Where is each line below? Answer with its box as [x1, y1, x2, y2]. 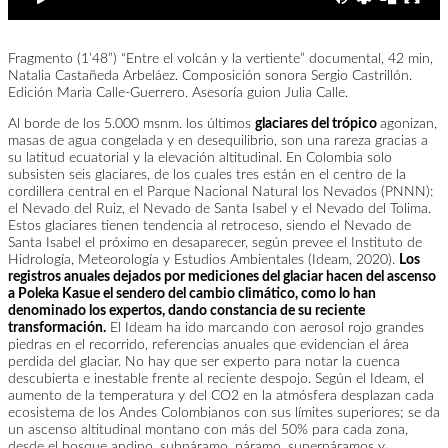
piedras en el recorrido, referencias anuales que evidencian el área [8, 338, 409, 353]
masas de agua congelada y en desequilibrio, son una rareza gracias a [8, 134, 428, 149]
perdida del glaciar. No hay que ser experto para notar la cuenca [8, 355, 400, 370]
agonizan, [380, 117, 437, 132]
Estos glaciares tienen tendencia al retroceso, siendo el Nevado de [8, 219, 411, 234]
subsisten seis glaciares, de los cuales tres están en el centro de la [8, 168, 406, 183]
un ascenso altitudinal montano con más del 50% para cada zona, [8, 423, 408, 438]
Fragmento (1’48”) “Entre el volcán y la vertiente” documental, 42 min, [8, 52, 433, 67]
